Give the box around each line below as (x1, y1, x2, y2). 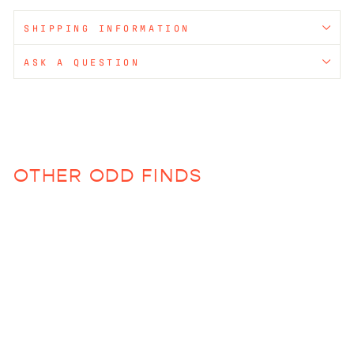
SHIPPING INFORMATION (24, 21, 190, 34)
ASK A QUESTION (24, 55, 141, 68)
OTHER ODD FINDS (13, 164, 202, 186)
